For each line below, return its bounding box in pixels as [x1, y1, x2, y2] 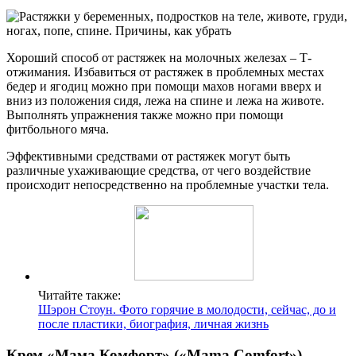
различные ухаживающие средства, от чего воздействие [6, 164, 311, 178]
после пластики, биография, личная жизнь [38, 317, 269, 331]
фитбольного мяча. [6, 122, 109, 137]
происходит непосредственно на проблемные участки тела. [6, 178, 329, 192]
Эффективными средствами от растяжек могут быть [6, 149, 290, 164]
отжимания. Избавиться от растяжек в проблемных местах [6, 65, 324, 79]
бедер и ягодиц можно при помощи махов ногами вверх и [6, 79, 322, 94]
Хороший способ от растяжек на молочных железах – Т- [6, 51, 311, 65]
